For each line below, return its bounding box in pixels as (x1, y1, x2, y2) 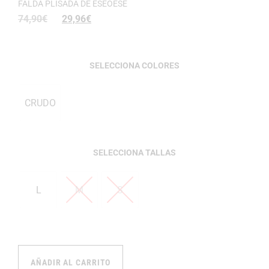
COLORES (142, 61, 180, 71)
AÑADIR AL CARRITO (31, 258, 111, 268)
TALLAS (145, 148, 176, 158)
